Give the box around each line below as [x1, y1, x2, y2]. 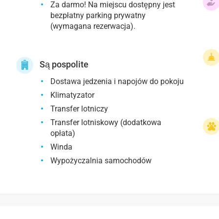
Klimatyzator [50, 90, 95, 100]
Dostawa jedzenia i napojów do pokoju [50, 77, 184, 87]
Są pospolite [40, 59, 89, 70]
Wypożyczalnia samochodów [50, 156, 152, 166]
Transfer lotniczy [50, 104, 109, 114]
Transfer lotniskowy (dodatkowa [50, 118, 162, 128]
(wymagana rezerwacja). [50, 22, 136, 31]
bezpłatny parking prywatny [50, 11, 146, 21]
